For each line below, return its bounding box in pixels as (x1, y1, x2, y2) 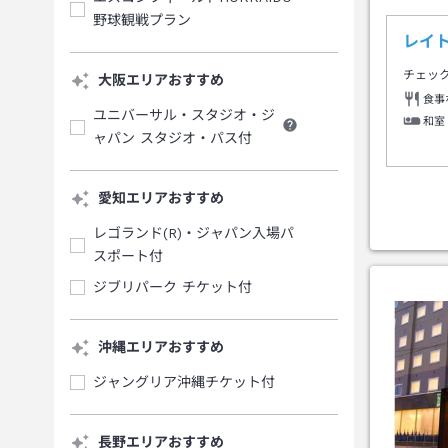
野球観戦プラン (93, 12, 191, 28)
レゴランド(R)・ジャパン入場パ (93, 225, 294, 241)
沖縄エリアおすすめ (98, 339, 224, 355)
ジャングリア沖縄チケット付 (93, 374, 275, 390)
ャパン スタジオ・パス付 (93, 130, 252, 146)
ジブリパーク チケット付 (93, 279, 252, 295)
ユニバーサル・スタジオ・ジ (93, 107, 275, 123)
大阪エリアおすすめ (98, 72, 224, 88)
